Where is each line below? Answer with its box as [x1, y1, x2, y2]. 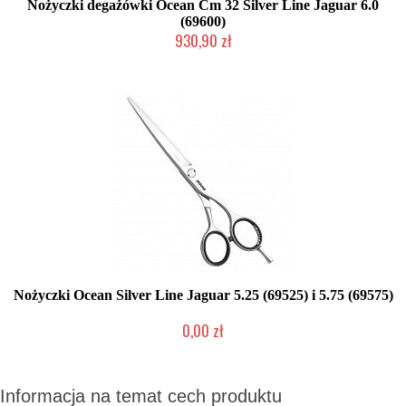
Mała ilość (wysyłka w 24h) [140, 53, 266, 63]
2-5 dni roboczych [159, 343, 246, 353]
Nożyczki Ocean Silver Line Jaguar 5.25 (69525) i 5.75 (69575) [13, 287, 393, 303]
